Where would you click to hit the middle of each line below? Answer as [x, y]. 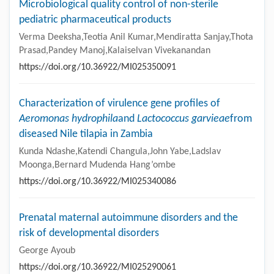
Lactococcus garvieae [183, 119]
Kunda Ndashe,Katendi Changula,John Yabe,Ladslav [120, 152]
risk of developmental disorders [89, 234]
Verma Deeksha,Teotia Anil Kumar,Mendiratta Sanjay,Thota [136, 38]
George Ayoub [47, 251]
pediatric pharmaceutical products [95, 20]
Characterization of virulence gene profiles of [120, 104]
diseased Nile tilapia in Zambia [86, 135]
